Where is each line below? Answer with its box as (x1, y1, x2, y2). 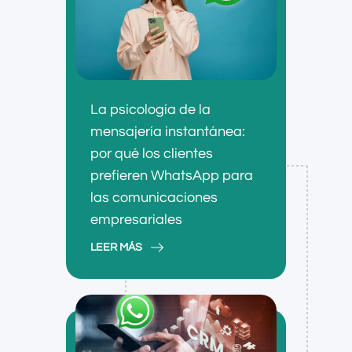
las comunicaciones (90, 190, 218, 206)
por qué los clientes (90, 146, 213, 162)
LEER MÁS (90, 242, 142, 254)
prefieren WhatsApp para (90, 168, 253, 184)
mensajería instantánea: (90, 124, 245, 140)
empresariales (90, 212, 182, 228)
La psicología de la (90, 102, 211, 118)
